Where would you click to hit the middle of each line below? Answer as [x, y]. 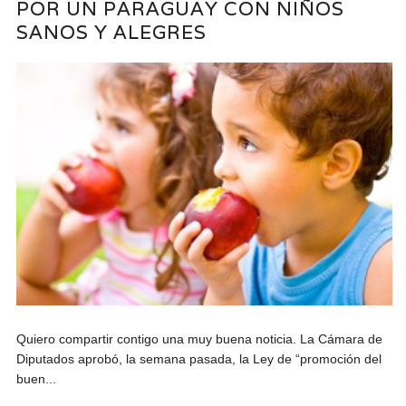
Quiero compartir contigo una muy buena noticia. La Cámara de [200, 338]
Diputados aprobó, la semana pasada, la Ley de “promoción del [199, 358]
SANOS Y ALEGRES [112, 32]
